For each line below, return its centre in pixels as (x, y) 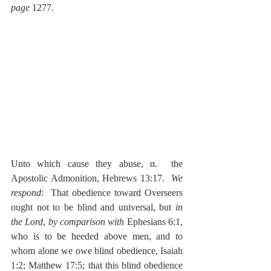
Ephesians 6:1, (154, 222)
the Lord (27, 222)
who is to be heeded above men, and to (97, 237)
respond (26, 193)
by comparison (77, 222)
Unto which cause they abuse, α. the (97, 164)
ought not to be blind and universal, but (93, 207)
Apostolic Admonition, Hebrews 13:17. (91, 178)
